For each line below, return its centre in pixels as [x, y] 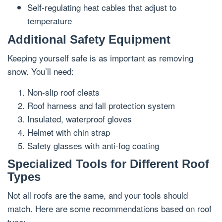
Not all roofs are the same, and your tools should [98, 195]
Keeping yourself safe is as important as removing [100, 57]
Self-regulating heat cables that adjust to [102, 7]
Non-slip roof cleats [63, 92]
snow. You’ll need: [41, 71]
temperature [50, 21]
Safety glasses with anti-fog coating [93, 145]
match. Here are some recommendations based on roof [110, 209]
